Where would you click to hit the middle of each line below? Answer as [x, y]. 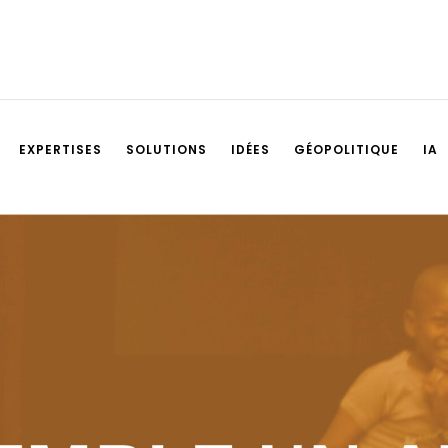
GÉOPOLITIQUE [346, 149]
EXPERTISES [60, 149]
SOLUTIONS [166, 149]
